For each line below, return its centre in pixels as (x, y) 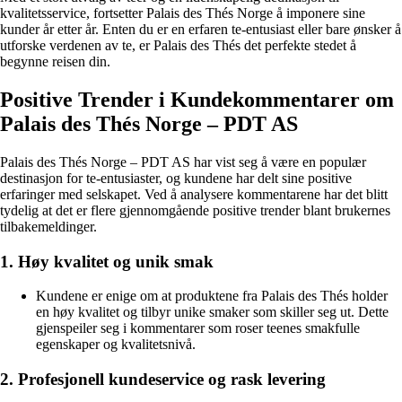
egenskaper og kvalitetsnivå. (116, 345)
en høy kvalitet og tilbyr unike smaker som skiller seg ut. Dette (212, 312)
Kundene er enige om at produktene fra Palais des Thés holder (212, 296)
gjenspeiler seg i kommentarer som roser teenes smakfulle (198, 328)
